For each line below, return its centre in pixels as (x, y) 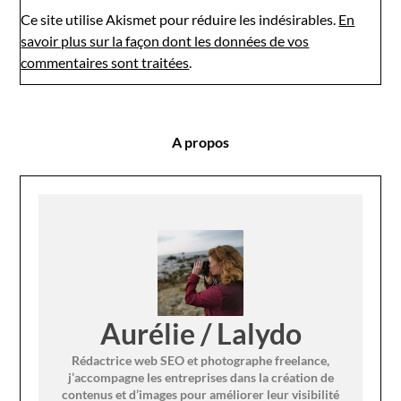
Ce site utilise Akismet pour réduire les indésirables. (180, 19)
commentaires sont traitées (105, 62)
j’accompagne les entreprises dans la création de (200, 377)
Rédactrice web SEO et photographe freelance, (200, 360)
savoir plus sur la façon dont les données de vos (165, 40)
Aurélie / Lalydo (200, 333)
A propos (200, 141)
